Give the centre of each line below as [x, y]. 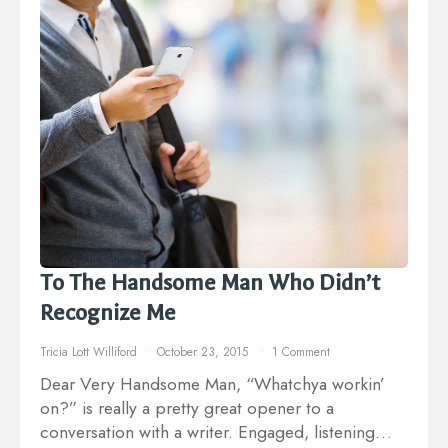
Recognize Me [108, 312]
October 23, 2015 [204, 351]
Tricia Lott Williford [88, 351]
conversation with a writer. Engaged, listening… [216, 431]
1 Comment [301, 351]
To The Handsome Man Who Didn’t [210, 282]
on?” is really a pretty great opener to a [187, 407]
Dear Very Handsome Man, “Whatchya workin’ [212, 383]
